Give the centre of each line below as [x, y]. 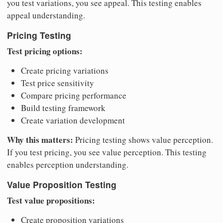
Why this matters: [40, 139]
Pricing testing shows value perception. [143, 139]
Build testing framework [63, 108]
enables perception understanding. [68, 164]
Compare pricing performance [74, 95]
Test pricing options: [45, 51]
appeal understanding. [46, 15]
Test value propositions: [51, 201]
